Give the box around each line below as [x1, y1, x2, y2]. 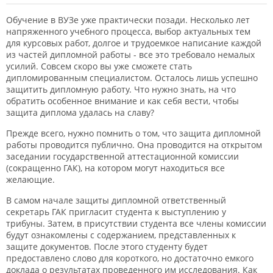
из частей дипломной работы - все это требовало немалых [6, 49, 255, 60]
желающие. [6, 174, 55, 185]
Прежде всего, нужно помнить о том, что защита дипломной [6, 127, 261, 139]
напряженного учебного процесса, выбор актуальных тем [6, 26, 250, 37]
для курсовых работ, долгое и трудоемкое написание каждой [6, 37, 261, 49]
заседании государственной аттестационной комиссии [6, 151, 239, 162]
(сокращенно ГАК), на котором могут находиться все [6, 162, 225, 174]
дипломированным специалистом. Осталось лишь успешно [6, 72, 258, 83]
